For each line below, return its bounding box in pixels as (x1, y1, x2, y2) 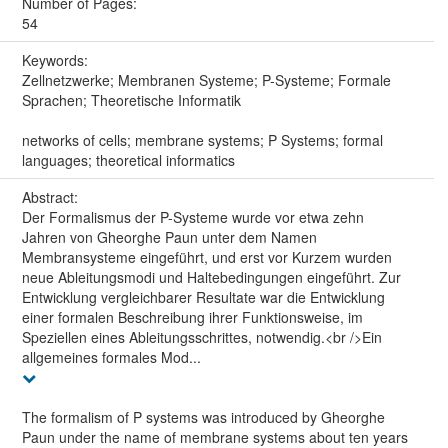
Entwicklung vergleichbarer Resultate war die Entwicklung (21, 286, 385, 307)
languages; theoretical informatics (21, 149, 235, 170)
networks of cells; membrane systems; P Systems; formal (21, 129, 383, 150)
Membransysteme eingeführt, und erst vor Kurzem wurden (21, 246, 392, 267)
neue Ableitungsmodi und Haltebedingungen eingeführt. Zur (21, 266, 401, 287)
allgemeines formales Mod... (21, 346, 201, 367)
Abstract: (21, 186, 82, 207)
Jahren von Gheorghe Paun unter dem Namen (21, 226, 317, 247)
